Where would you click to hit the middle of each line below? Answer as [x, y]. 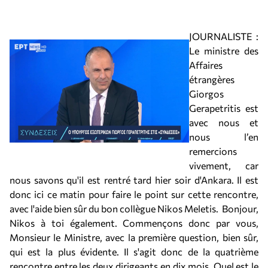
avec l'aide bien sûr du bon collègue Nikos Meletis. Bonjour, [134, 208]
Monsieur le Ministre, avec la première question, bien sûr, [134, 237]
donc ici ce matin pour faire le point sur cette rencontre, [134, 194]
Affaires [206, 65]
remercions [213, 151]
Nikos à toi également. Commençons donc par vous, [134, 223]
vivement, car [224, 165]
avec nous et [224, 122]
